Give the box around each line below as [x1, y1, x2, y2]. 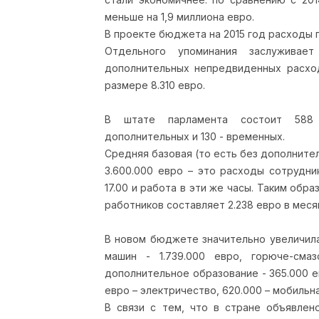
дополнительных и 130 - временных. [105, 130, 285, 142]
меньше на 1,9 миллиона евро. [105, 11, 254, 23]
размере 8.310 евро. [105, 79, 208, 91]
